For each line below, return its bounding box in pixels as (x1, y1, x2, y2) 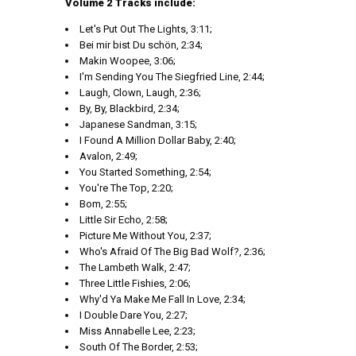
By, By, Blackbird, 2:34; (79, 103, 180, 114)
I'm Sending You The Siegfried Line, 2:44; (79, 71, 265, 83)
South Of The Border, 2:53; (79, 341, 198, 353)
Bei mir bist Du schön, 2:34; (79, 39, 203, 51)
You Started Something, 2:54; (79, 166, 211, 178)
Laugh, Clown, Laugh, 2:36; (79, 87, 201, 99)
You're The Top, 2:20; (79, 182, 173, 194)
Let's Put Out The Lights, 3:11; (79, 23, 212, 35)
